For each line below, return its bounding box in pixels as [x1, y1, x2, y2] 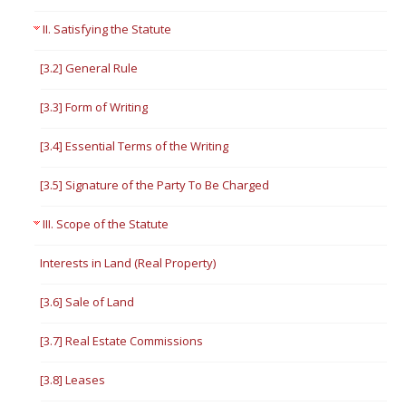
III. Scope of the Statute [43, 216, 169, 232]
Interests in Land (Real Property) [40, 255, 217, 271]
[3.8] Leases [40, 372, 106, 388]
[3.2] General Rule [40, 60, 139, 76]
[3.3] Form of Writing [40, 99, 149, 115]
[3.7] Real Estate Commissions [40, 333, 204, 349]
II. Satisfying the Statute [43, 21, 172, 37]
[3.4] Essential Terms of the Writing [40, 138, 229, 154]
